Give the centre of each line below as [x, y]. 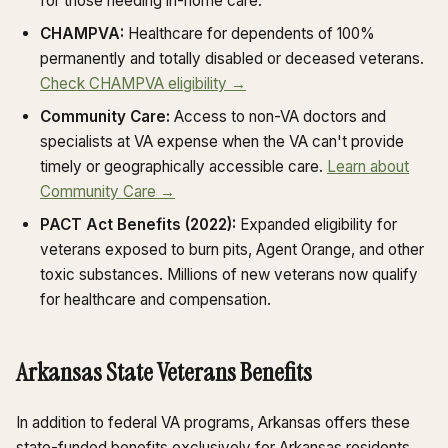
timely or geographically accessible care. [183, 167]
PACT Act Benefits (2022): [138, 225]
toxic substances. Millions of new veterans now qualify [229, 275]
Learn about [368, 167]
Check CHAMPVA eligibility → [143, 84]
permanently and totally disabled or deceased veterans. [232, 59]
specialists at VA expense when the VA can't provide [222, 142]
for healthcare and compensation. [155, 300]
